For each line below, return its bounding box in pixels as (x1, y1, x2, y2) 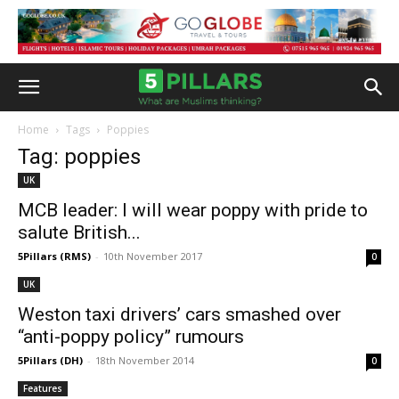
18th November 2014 (95, 354, 194, 367)
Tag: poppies (18, 144, 141, 169)
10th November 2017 (103, 249, 202, 263)
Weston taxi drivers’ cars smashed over (18, 304, 341, 325)
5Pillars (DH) (18, 354, 83, 367)
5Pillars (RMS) (18, 249, 91, 263)
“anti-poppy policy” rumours (18, 326, 244, 347)
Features (23, 382, 62, 395)
